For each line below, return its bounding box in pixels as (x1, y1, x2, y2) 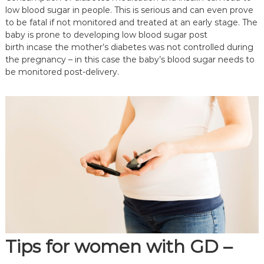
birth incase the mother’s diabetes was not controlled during (5, 42, 253, 52)
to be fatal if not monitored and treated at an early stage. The (5, 17, 258, 28)
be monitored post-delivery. (5, 67, 119, 77)
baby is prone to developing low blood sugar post (5, 29, 207, 40)
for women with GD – (40, 235, 232, 258)
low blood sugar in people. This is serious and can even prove (5, 5, 253, 15)
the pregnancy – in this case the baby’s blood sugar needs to (5, 54, 255, 65)
